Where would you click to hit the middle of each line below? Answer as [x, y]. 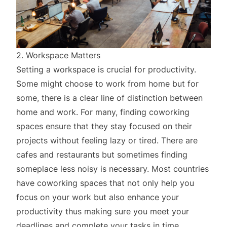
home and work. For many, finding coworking [103, 112]
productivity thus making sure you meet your [103, 211]
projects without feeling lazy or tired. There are [107, 140]
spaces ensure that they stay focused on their [104, 126]
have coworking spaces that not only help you [105, 183]
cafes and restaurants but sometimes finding [102, 154]
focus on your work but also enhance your [98, 197]
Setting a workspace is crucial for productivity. [106, 69]
